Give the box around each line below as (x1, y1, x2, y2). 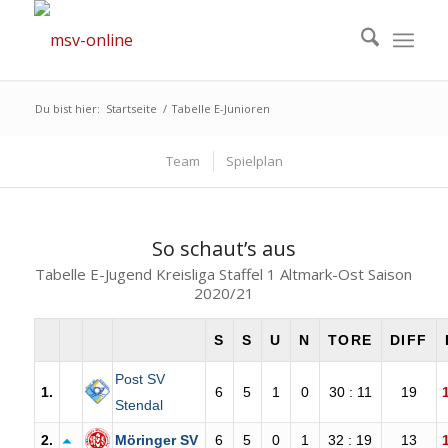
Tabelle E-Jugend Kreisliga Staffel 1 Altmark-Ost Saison (35, 263, 413, 284)
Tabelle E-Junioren (170, 101, 270, 116)
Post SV (114, 370, 165, 387)
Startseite (105, 101, 157, 116)
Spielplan (226, 152, 284, 170)
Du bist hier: (34, 101, 100, 116)
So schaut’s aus (151, 235, 296, 262)
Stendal (114, 396, 163, 413)
